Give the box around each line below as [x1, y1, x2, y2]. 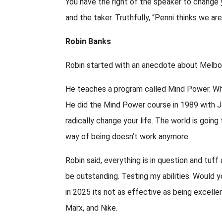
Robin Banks [65, 37, 111, 47]
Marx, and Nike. [65, 203, 117, 213]
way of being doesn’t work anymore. [65, 132, 190, 142]
